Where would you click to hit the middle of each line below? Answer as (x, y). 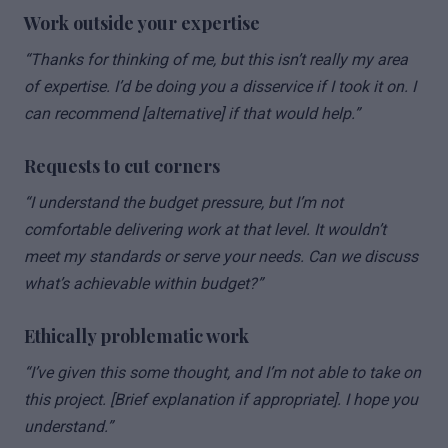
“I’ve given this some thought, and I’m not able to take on (222, 372)
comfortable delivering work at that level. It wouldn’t (205, 229)
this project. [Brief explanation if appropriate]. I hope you (221, 399)
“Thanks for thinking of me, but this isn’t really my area (216, 59)
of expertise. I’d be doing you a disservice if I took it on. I (220, 86)
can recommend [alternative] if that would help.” (192, 113)
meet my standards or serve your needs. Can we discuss (221, 256)
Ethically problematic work (136, 336)
